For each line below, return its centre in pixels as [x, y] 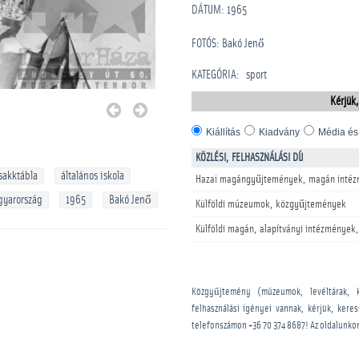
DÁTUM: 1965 [219, 10]
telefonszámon [220, 326]
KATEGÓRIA [214, 75]
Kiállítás [223, 132]
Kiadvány [279, 132]
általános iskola [93, 176]
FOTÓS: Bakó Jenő [228, 44]
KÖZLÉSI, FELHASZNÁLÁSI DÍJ [250, 158]
